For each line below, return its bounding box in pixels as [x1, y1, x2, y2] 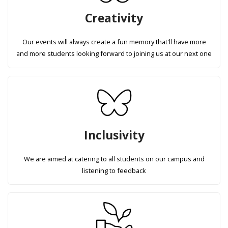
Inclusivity [83, 127, 145, 143]
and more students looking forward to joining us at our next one [16, 48, 212, 58]
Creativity [85, 10, 143, 26]
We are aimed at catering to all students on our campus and [23, 154, 205, 163]
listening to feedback [82, 165, 146, 175]
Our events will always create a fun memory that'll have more [22, 37, 206, 46]
